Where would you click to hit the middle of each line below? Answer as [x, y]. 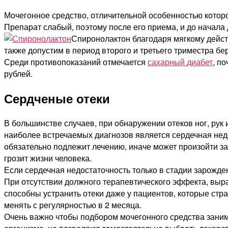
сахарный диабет [180, 62]
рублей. [18, 73]
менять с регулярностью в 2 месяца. [73, 205]
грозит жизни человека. [48, 158]
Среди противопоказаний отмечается [76, 62]
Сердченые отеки [57, 98]
